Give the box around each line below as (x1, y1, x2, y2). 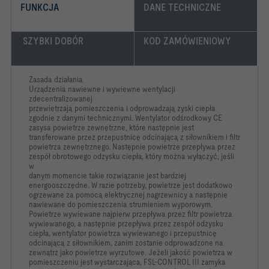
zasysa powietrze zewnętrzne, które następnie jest (29, 122, 194, 132)
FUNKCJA (20, 1, 59, 13)
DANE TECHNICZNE (144, 1, 222, 13)
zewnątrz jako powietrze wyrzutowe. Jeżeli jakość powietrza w (29, 247, 232, 257)
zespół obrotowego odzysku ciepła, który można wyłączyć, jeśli (29, 151, 234, 161)
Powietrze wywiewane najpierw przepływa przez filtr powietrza (29, 209, 232, 219)
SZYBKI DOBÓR (20, 35, 83, 47)
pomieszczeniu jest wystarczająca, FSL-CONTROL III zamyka (29, 257, 226, 267)
